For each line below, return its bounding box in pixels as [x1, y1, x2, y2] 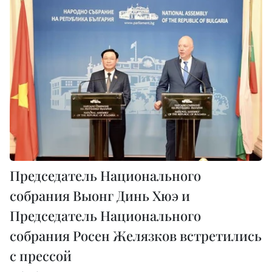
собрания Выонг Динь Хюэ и [10, 186, 190, 205]
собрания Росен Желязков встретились [10, 226, 262, 245]
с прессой [10, 246, 72, 265]
